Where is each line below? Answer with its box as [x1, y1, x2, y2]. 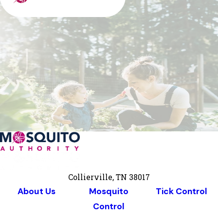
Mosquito [89, 186, 129, 197]
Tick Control [156, 186, 208, 197]
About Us [17, 186, 55, 197]
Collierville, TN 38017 [68, 172, 150, 182]
